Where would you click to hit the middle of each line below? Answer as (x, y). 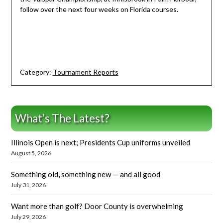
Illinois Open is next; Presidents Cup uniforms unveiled (101, 143)
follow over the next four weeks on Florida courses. (99, 9)
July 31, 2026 (29, 185)
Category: (35, 72)
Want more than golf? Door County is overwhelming (97, 206)
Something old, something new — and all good (86, 174)
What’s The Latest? (62, 118)
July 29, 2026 (29, 217)
